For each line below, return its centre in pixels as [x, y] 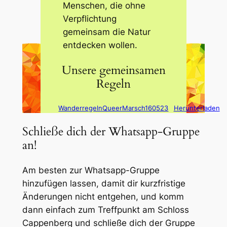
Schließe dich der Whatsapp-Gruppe [111, 131]
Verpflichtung [90, 19]
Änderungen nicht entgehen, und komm [103, 197]
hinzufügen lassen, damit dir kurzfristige [104, 184]
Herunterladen [197, 108]
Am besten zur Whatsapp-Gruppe [91, 171]
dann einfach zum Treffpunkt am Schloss [105, 210]
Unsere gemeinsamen [113, 70]
